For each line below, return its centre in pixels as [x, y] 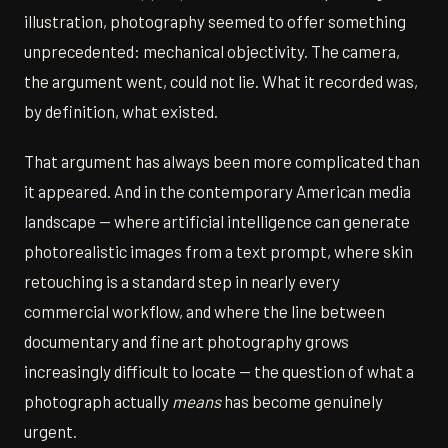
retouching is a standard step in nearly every [182, 281]
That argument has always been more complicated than [222, 161]
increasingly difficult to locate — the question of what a [219, 371]
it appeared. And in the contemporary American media [217, 191]
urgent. [50, 431]
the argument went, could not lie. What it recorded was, [221, 81]
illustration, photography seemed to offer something [215, 21]
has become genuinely [302, 401]
